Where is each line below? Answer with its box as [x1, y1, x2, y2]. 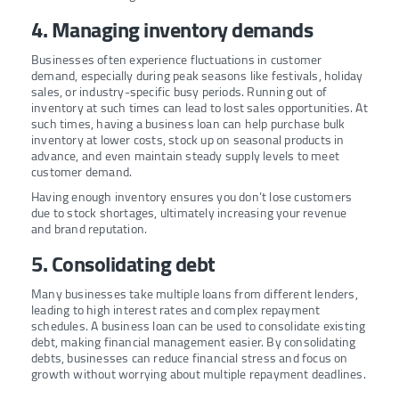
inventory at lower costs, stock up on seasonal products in [31, 128, 345, 152]
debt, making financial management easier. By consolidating [31, 330, 356, 354]
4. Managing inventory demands [31, 10, 317, 51]
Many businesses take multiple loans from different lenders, [31, 282, 358, 306]
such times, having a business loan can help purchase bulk [31, 112, 346, 136]
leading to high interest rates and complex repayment [31, 298, 321, 322]
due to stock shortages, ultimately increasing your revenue [31, 201, 347, 225]
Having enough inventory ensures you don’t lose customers [31, 185, 353, 209]
